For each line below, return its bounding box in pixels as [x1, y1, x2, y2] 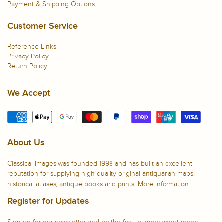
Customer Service [7, 21, 78, 31]
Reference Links [7, 42, 56, 51]
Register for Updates [7, 196, 89, 206]
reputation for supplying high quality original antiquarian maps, [7, 169, 195, 178]
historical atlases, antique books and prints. [7, 179, 138, 188]
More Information [138, 179, 189, 188]
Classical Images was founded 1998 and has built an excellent [7, 159, 192, 167]
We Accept [7, 88, 50, 98]
